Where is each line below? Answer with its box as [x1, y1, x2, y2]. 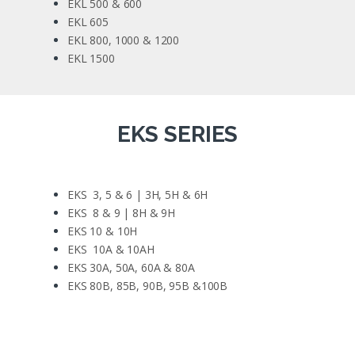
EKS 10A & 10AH [67, 241, 155, 257]
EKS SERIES [116, 120, 239, 147]
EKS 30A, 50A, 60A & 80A [67, 259, 195, 275]
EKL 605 [67, 13, 109, 29]
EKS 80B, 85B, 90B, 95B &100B [67, 277, 228, 293]
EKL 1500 [67, 50, 115, 66]
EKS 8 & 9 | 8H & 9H [67, 204, 176, 220]
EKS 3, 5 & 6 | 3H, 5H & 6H [67, 186, 208, 202]
